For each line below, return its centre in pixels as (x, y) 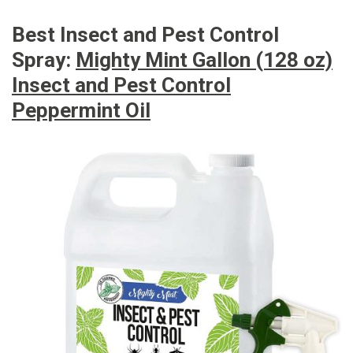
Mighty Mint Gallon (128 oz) (204, 60)
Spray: (44, 60)
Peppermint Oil (81, 111)
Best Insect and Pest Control (145, 35)
